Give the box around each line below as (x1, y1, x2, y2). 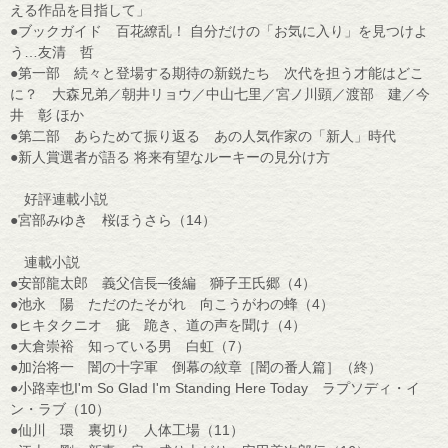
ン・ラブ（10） (10, 400, 110, 417)
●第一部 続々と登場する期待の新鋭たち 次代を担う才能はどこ (10, 64, 424, 81)
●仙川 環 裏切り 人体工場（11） (10, 421, 244, 438)
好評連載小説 (10, 190, 108, 207)
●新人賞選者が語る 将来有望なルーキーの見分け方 (10, 148, 330, 165)
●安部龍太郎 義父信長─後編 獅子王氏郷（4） (10, 274, 316, 291)
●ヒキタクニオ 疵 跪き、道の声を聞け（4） (10, 316, 306, 333)
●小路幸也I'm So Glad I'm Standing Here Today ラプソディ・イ (10, 379, 420, 396)
